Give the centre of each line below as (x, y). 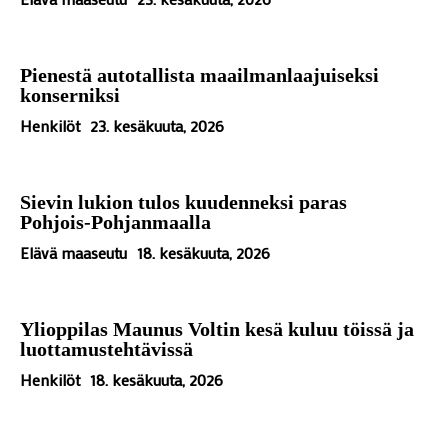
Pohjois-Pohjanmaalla (115, 221)
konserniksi (70, 94)
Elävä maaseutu (73, 252)
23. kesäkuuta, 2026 (157, 125)
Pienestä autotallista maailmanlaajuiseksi (199, 74)
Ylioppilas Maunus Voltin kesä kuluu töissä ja (217, 328)
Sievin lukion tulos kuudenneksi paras (183, 201)
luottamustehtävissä (106, 348)
